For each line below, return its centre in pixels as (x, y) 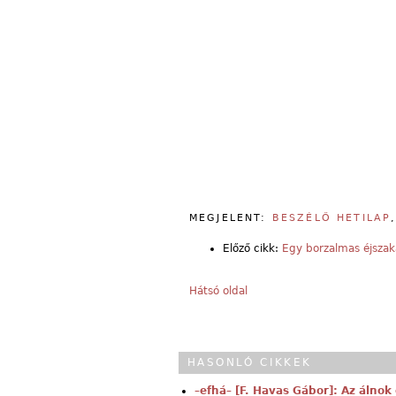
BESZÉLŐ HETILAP (331, 217)
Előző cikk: (252, 248)
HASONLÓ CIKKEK (250, 362)
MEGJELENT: (231, 217)
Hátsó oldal (218, 290)
